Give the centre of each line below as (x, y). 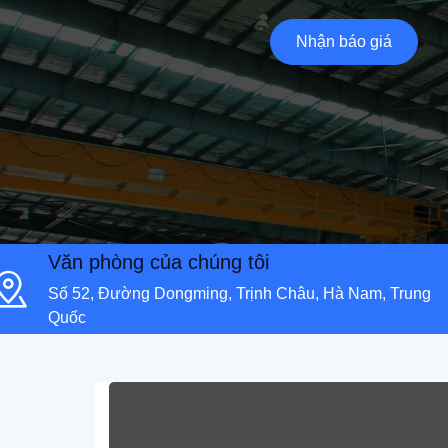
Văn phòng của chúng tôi (158, 262)
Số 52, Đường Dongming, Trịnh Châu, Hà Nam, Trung (239, 294)
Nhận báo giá (344, 42)
